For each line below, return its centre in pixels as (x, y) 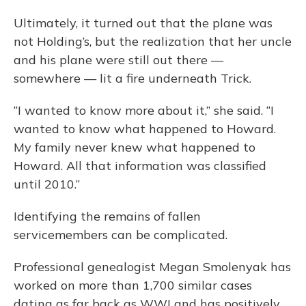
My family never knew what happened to (135, 148)
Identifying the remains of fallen (107, 217)
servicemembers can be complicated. (121, 235)
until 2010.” (47, 184)
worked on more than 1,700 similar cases (133, 286)
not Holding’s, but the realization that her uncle (153, 42)
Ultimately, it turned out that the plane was (143, 23)
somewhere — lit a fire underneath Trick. (133, 79)
